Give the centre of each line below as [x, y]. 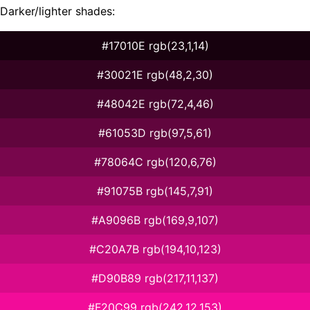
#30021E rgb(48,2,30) [155, 74]
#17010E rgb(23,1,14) [155, 45]
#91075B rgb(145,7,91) [155, 191]
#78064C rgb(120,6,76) [155, 162]
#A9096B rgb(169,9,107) [155, 220]
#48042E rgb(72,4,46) [155, 103]
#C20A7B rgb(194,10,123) [155, 249]
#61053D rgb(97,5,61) [155, 133]
